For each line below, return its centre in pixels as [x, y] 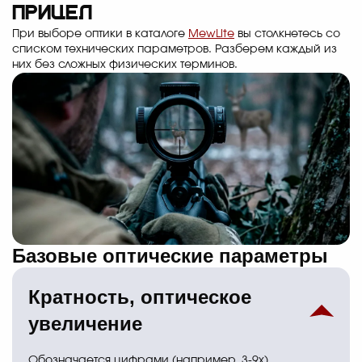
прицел [52, 14]
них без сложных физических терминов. [125, 64]
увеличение [85, 324]
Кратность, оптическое [140, 297]
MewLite [211, 34]
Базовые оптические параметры [170, 256]
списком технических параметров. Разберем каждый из [175, 49]
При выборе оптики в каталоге [100, 34]
